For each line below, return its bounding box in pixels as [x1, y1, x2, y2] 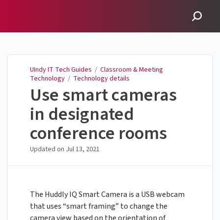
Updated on [30, 144, 66, 155]
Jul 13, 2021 [66, 144, 100, 155]
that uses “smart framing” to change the [30, 201, 167, 212]
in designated [30, 102, 134, 127]
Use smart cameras [30, 82, 177, 108]
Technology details [73, 74, 130, 83]
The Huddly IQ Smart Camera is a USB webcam [30, 189, 185, 200]
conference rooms [30, 121, 167, 146]
